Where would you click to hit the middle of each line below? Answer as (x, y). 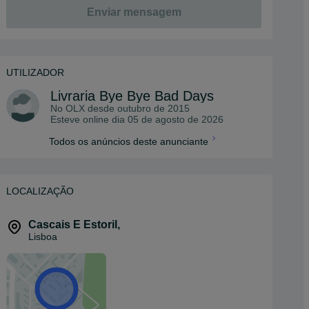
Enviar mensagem (134, 12)
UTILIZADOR (35, 72)
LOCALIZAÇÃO (40, 191)
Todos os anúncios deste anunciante (128, 141)
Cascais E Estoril (73, 225)
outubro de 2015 (153, 108)
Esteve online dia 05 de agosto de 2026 (137, 119)
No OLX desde (84, 108)
